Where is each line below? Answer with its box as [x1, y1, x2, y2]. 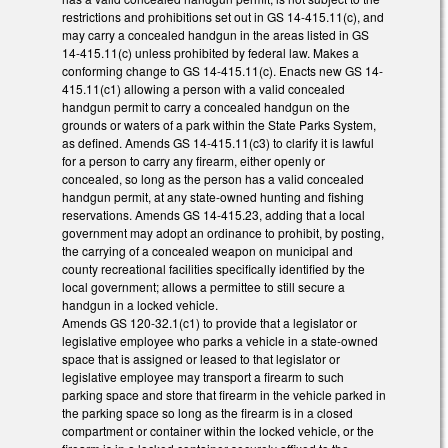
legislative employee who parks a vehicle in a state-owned [62, 332, 378, 350]
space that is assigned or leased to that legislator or [62, 350, 340, 368]
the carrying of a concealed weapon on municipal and [62, 242, 353, 260]
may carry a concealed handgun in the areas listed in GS [62, 26, 369, 44]
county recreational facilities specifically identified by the [62, 260, 365, 278]
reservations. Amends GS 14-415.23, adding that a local [62, 206, 365, 224]
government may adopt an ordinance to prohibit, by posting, [62, 224, 384, 242]
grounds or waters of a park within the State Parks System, [62, 116, 376, 134]
